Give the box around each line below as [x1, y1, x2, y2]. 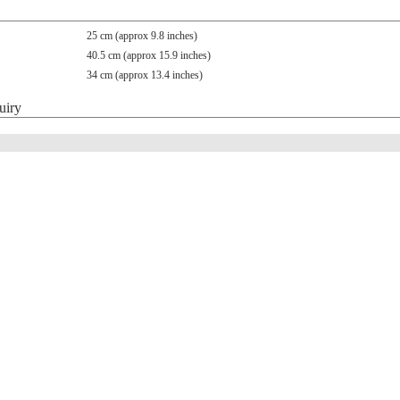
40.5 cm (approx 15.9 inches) [87, 49, 211, 62]
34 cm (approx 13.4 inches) [87, 69, 203, 81]
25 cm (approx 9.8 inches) [87, 29, 197, 42]
